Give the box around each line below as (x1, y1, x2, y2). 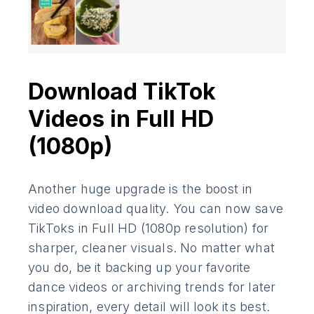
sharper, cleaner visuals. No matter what (28, 240, 275, 256)
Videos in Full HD (28, 105, 214, 133)
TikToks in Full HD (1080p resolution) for (28, 221, 269, 236)
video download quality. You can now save (28, 201, 284, 217)
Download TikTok (28, 78, 216, 106)
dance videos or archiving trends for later (28, 280, 276, 295)
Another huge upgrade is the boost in (28, 182, 253, 197)
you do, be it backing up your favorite (28, 260, 251, 275)
